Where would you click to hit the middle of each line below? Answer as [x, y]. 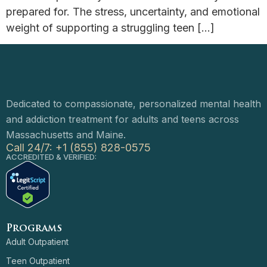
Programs [34, 229]
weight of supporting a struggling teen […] [110, 27]
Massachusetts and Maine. [66, 134]
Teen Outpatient [38, 260]
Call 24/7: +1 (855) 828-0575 [78, 147]
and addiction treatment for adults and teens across [122, 119]
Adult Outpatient [37, 241]
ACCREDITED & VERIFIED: [51, 156]
